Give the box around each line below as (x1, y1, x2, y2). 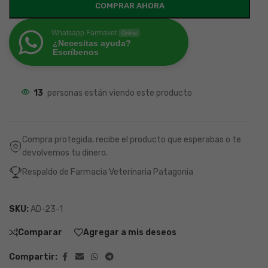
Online (121, 30, 137, 36)
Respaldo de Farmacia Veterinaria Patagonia (22, 167, 193, 178)
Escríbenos (53, 47, 99, 57)
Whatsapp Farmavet (51, 29, 117, 38)
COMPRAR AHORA (95, 1, 165, 11)
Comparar (18, 227, 62, 237)
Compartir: (9, 252, 57, 263)
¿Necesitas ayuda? (53, 38, 131, 48)
